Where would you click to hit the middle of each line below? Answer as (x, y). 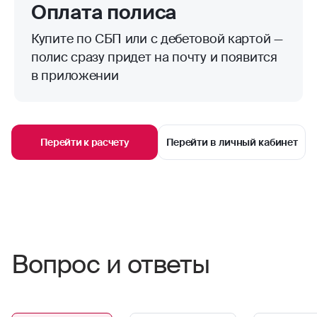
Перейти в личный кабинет (232, 143)
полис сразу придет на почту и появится (154, 58)
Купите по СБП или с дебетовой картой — (157, 39)
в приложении (75, 76)
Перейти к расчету (85, 143)
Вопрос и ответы (111, 265)
